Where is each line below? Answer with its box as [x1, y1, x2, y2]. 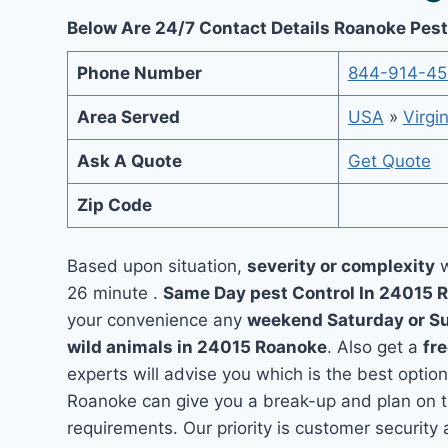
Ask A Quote [76, 150, 182, 171]
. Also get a [327, 337, 424, 357]
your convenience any [67, 310, 248, 330]
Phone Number [76, 62, 202, 83]
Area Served [76, 106, 180, 127]
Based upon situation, [67, 256, 248, 276]
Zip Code [76, 194, 152, 215]
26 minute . [67, 283, 164, 303]
